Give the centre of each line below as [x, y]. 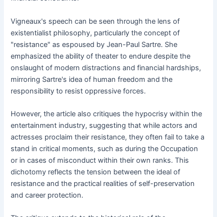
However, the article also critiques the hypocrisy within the [107, 114]
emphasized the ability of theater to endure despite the [101, 56]
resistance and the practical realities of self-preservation [103, 184]
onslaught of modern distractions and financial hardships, [106, 68]
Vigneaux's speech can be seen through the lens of [95, 21]
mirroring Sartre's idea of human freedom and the [92, 79]
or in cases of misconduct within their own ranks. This [100, 161]
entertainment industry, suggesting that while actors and [104, 126]
